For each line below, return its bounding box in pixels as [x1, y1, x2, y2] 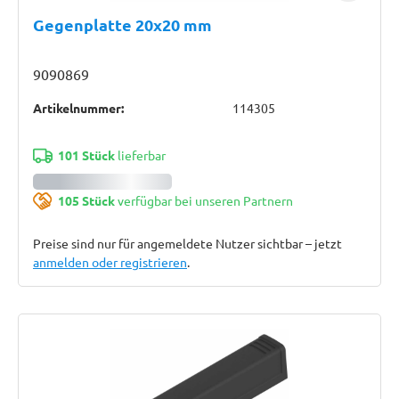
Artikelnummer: [33, 100, 124, 116]
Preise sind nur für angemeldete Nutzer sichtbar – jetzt [33, 235, 342, 251]
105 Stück [57, 192, 115, 208]
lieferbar [114, 147, 166, 163]
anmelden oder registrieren [33, 254, 187, 270]
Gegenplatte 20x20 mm [33, 14, 212, 35]
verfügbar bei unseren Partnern [114, 192, 293, 208]
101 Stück [57, 147, 115, 163]
